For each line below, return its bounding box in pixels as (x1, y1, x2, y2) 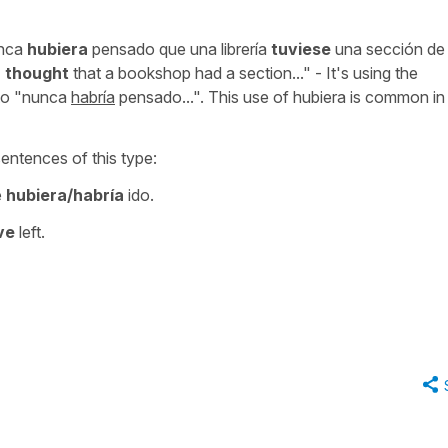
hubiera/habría (6, 184, 124, 205)
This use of (204, 86, 289, 107)
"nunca (10, 86, 71, 107)
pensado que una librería (88, 38, 271, 59)
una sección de (331, 38, 445, 59)
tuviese (271, 38, 331, 59)
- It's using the (311, 62, 418, 83)
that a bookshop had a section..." (69, 62, 311, 83)
